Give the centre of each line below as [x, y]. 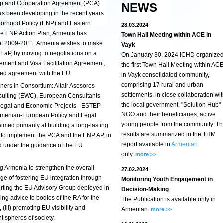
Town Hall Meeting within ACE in [166, 35]
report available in [146, 144]
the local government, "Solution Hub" [171, 105]
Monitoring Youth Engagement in [167, 179]
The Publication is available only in [168, 199]
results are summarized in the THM [168, 134]
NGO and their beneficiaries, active [168, 114]
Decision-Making [145, 189]
